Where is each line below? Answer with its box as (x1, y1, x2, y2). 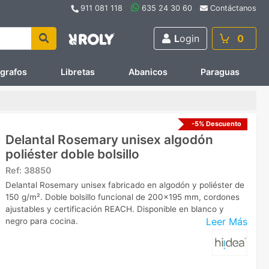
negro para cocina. (5, 216, 78, 226)
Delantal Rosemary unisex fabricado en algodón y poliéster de (5, 180, 244, 190)
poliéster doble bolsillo (5, 146, 139, 162)
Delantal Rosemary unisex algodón (5, 131, 213, 147)
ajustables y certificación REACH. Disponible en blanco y (5, 204, 224, 214)
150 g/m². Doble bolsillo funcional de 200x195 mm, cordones (5, 192, 240, 202)
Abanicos (128, 67, 168, 77)
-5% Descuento (192, 119, 241, 128)
